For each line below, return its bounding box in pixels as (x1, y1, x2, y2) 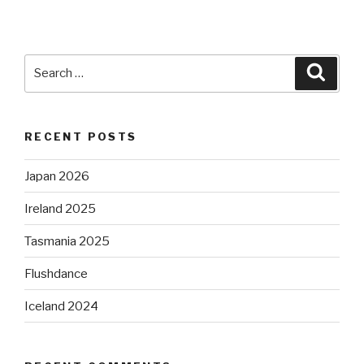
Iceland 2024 (24, 298, 98, 314)
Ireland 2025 (24, 201, 96, 216)
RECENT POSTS (24, 129, 137, 143)
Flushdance (24, 266, 88, 281)
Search (24, 55, 68, 71)
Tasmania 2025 (24, 233, 110, 249)
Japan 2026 (24, 168, 89, 184)
